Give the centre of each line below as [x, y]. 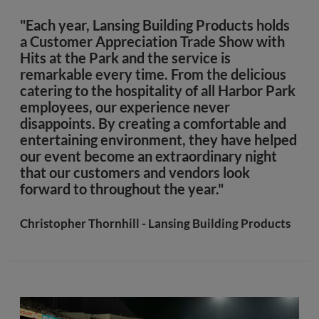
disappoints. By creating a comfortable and [153, 123]
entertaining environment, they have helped [158, 140]
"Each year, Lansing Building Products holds [155, 25]
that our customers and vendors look [135, 172]
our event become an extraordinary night [148, 156]
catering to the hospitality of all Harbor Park [158, 90]
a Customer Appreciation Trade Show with [152, 41]
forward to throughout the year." [122, 189]
